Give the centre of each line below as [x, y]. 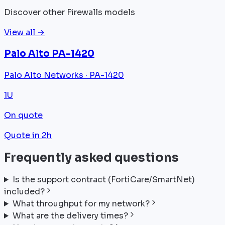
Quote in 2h [28, 136]
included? [24, 191]
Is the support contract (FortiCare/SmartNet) [103, 179]
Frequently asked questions [91, 158]
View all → [24, 32]
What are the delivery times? [70, 215]
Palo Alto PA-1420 [49, 54]
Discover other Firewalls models [70, 12]
